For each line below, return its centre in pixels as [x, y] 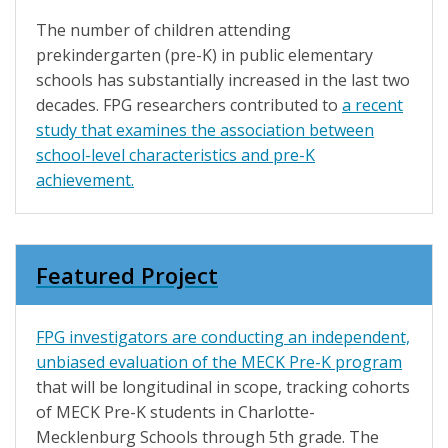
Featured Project [127, 275]
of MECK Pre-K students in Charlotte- [175, 412]
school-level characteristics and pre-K [175, 155]
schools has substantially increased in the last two [223, 80]
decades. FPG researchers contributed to [189, 105]
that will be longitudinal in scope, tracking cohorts [223, 387]
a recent [372, 105]
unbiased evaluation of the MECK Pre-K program [219, 362]
